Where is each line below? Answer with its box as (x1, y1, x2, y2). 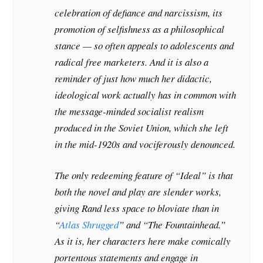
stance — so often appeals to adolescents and (55, 38, 234, 52)
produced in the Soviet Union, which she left (55, 120, 229, 134)
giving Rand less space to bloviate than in (55, 201, 220, 215)
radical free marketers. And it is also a (55, 55, 209, 69)
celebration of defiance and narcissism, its (55, 5, 223, 19)
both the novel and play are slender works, (55, 185, 222, 199)
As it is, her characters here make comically (55, 234, 231, 248)
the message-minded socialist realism (55, 104, 204, 118)
